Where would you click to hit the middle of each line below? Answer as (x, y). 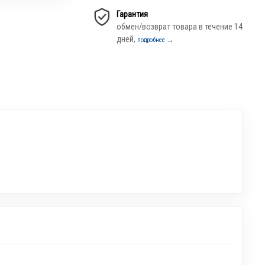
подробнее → (156, 40)
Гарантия (132, 14)
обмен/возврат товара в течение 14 (180, 27)
